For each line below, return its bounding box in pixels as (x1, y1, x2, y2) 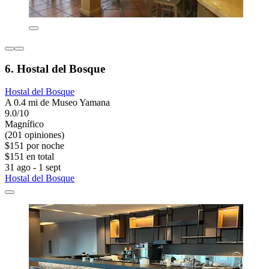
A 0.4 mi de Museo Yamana (5, 97, 110, 108)
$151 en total (5, 151, 54, 162)
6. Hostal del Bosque (5, 62, 105, 75)
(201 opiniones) (5, 130, 64, 141)
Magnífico (5, 119, 44, 130)
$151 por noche (5, 141, 64, 151)
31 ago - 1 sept (5, 162, 61, 173)
